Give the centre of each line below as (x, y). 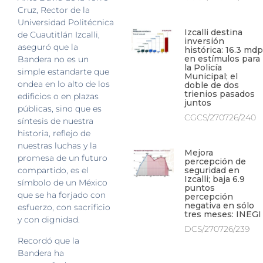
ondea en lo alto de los (64, 84)
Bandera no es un (53, 60)
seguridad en (212, 171)
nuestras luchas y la (57, 146)
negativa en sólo (219, 206)
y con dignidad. (49, 220)
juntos (198, 103)
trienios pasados (219, 94)
